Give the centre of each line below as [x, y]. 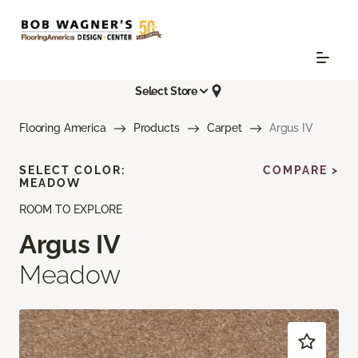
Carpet [224, 128]
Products [156, 128]
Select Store [166, 91]
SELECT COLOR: [72, 171]
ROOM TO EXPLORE [71, 210]
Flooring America [63, 128]
